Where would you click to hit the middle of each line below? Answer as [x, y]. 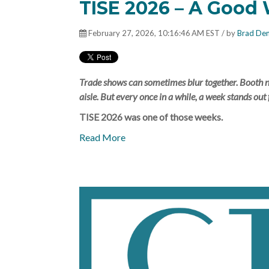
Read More [102, 137]
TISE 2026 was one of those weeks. [151, 116]
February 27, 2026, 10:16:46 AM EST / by [162, 33]
